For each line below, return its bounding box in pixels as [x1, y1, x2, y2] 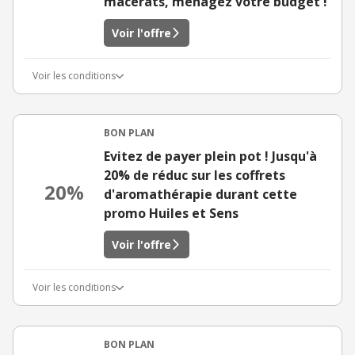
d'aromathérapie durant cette [104, 185, 297, 203]
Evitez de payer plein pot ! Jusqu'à [104, 147, 317, 165]
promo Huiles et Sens [104, 204, 239, 222]
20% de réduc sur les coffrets [104, 166, 285, 184]
